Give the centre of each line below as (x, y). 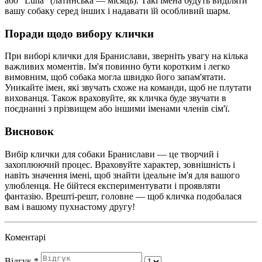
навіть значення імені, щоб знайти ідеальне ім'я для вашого (122, 175)
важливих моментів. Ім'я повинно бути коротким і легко (117, 67)
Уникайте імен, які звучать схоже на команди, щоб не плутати (128, 88)
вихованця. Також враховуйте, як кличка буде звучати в (116, 98)
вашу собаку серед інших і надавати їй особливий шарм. (118, 11)
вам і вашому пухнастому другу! (70, 206)
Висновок (29, 132)
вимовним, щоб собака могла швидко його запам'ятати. (115, 77)
